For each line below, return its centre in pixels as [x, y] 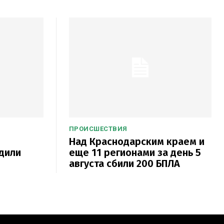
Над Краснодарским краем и [136, 141]
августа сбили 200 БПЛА [124, 163]
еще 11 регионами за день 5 [135, 152]
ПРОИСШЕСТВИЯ [98, 128]
